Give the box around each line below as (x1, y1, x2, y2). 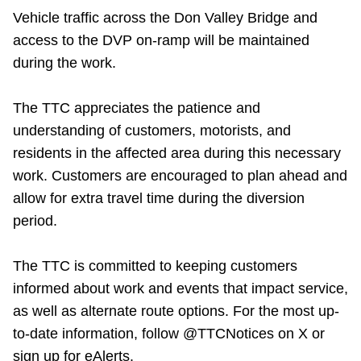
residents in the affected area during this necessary (13, 145, 341, 162)
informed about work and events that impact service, (13, 280, 348, 297)
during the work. (13, 55, 116, 72)
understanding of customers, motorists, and (13, 122, 291, 139)
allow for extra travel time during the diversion (13, 190, 305, 207)
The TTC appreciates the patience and (13, 100, 260, 117)
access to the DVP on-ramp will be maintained (13, 32, 309, 49)
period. (13, 213, 57, 230)
